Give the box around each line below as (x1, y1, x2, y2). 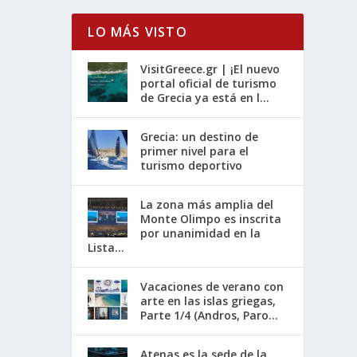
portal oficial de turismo (140, 76, 277, 92)
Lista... (88, 240, 125, 256)
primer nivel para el (140, 143, 249, 159)
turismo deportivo (140, 158, 243, 174)
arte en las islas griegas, (140, 293, 277, 309)
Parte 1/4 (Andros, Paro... (140, 308, 279, 324)
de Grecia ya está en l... (140, 90, 270, 106)
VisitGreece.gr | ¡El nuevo (140, 61, 280, 77)
